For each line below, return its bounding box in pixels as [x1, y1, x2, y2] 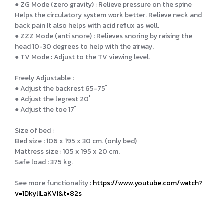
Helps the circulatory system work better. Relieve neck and [15, 9, 202, 20]
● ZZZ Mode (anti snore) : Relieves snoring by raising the [15, 30, 192, 41]
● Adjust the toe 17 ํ [15, 104, 76, 115]
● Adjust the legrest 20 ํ [15, 93, 90, 104]
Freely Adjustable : [15, 72, 74, 83]
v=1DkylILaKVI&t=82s [15, 188, 82, 199]
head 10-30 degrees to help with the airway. [15, 41, 154, 52]
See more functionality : [15, 177, 93, 188]
